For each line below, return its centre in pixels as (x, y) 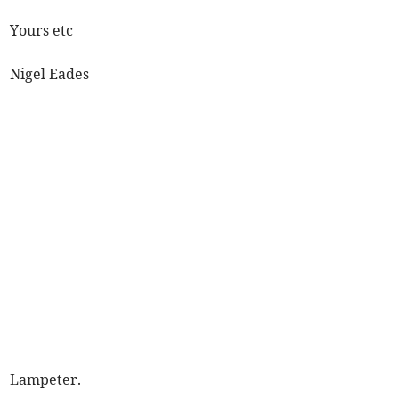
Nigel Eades (50, 74)
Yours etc (42, 31)
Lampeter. (46, 380)
